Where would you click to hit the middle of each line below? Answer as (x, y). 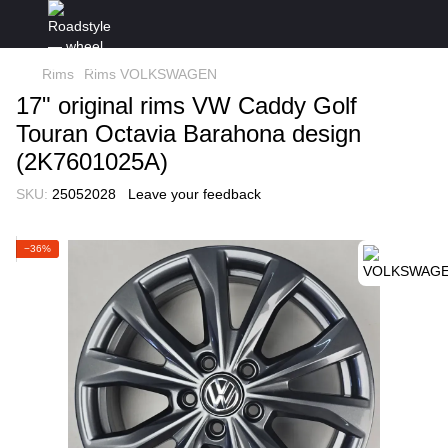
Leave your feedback (194, 194)
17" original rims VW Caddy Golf (186, 105)
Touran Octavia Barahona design (188, 133)
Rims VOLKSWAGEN (150, 74)
